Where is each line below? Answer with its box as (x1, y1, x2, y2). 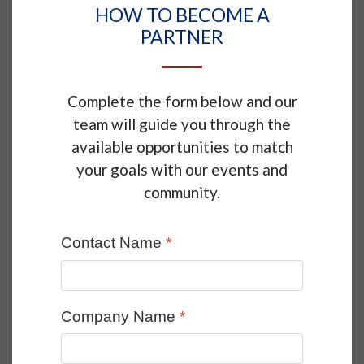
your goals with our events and (76, 160, 288, 180)
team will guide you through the (73, 115, 291, 134)
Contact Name (61, 234, 166, 252)
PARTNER (141, 25, 223, 49)
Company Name (61, 307, 180, 325)
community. (144, 183, 220, 202)
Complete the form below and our (67, 92, 297, 111)
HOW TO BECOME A (94, 3, 270, 27)
